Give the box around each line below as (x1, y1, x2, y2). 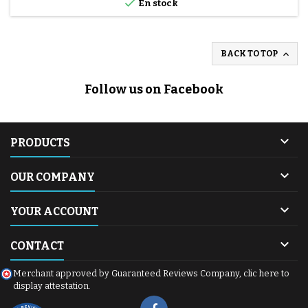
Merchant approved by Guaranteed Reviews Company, (13, 267, 243, 278)
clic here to (243, 267, 289, 278)
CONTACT (10, 239, 64, 252)
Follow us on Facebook (85, 81, 223, 97)
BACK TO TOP (221, 48, 279, 58)
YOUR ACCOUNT (10, 204, 98, 218)
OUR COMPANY (10, 170, 95, 184)
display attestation (13, 280, 89, 291)
